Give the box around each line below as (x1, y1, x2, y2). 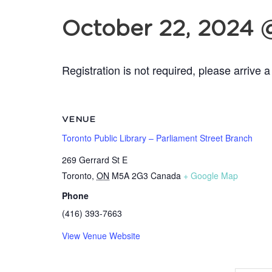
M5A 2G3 (112, 169, 148, 182)
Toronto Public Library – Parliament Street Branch (62, 132, 253, 144)
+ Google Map (183, 169, 238, 182)
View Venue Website (62, 229, 140, 242)
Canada (151, 169, 181, 182)
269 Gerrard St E (62, 154, 127, 166)
